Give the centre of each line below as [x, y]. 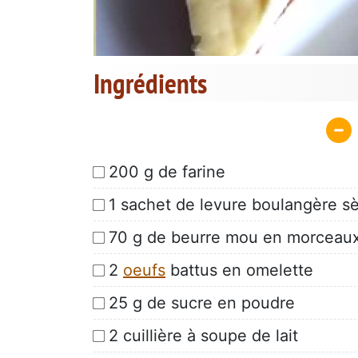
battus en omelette [239, 270]
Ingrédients [150, 84]
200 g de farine [167, 171]
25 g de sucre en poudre [202, 302]
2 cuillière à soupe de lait [203, 335]
